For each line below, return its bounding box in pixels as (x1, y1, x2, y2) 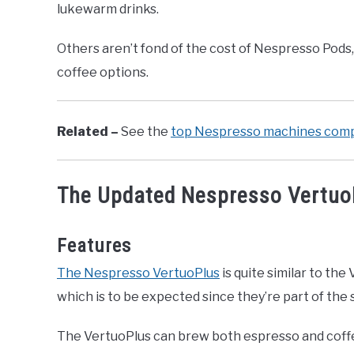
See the (119, 124, 171, 140)
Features (57, 235, 131, 258)
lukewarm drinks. (57, 2, 159, 17)
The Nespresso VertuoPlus (57, 265, 220, 281)
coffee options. (57, 65, 149, 81)
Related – (57, 124, 119, 140)
